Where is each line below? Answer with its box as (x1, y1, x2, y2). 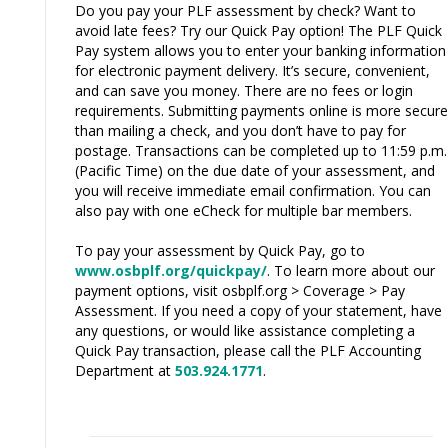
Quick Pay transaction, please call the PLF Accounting (75, 341, 421, 361)
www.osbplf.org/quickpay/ (75, 261, 267, 281)
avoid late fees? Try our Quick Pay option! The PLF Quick (75, 21, 442, 41)
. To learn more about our (267, 261, 435, 281)
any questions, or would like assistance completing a (75, 321, 415, 341)
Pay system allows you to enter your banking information (75, 41, 446, 61)
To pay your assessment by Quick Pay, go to (75, 241, 365, 261)
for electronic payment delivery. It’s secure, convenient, (75, 61, 430, 81)
